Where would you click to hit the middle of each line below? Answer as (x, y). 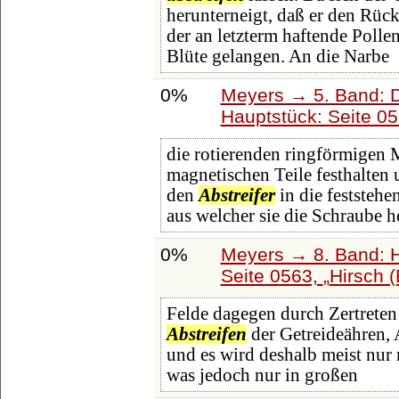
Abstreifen (206, 334)
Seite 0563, (272, 275)
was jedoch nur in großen (262, 375)
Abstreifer (236, 195)
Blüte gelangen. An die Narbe (277, 57)
